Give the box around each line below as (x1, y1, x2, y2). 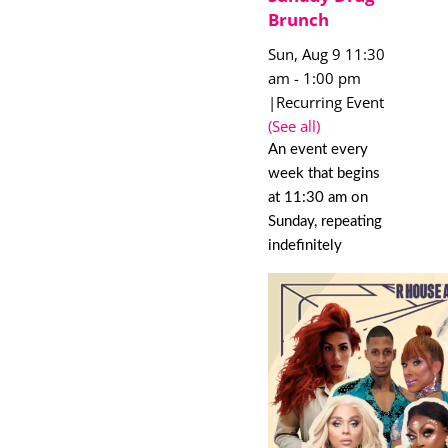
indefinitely (267, 237, 342, 253)
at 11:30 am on (267, 189, 368, 205)
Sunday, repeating (267, 213, 382, 229)
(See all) (267, 115, 320, 136)
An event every (267, 141, 368, 157)
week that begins (267, 165, 380, 181)
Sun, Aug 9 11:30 (267, 43, 385, 64)
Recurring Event (275, 91, 384, 112)
